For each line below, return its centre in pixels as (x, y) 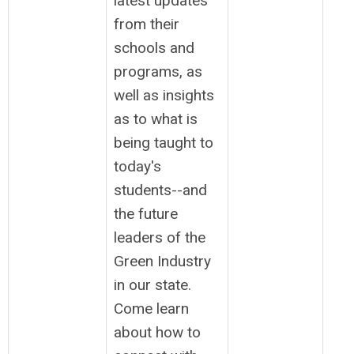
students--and (160, 190)
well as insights (164, 95)
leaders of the (160, 237)
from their (147, 24)
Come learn (151, 309)
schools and (154, 48)
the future (146, 214)
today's (137, 166)
